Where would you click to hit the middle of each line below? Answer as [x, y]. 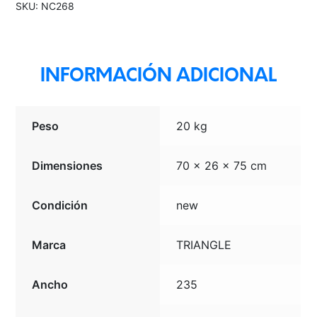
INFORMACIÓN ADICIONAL [158, 76]
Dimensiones [68, 165]
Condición [60, 205]
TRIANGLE [204, 244]
